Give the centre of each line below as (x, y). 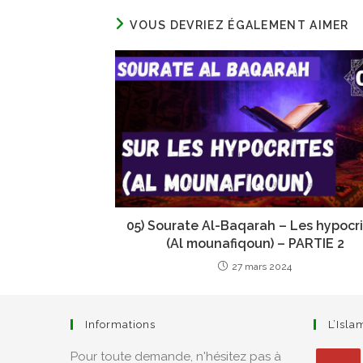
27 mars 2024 (262, 266)
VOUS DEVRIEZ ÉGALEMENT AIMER (239, 25)
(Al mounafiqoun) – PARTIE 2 (255, 243)
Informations (120, 325)
